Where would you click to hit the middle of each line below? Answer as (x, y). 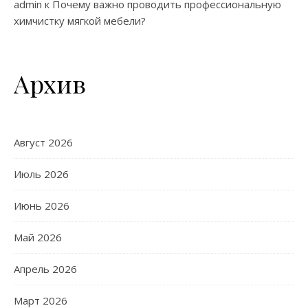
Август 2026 (43, 143)
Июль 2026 (41, 174)
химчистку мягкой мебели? (80, 21)
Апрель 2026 (45, 269)
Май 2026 (38, 238)
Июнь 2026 (42, 206)
